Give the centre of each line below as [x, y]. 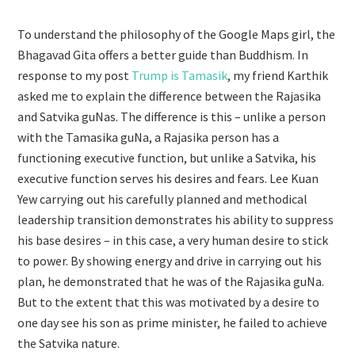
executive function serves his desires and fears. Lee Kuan [168, 178]
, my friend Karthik [278, 75]
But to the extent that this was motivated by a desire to [169, 302]
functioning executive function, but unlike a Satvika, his [167, 158]
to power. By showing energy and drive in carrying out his [170, 261]
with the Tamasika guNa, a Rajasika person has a [149, 137]
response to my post [75, 75]
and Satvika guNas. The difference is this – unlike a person [172, 116]
